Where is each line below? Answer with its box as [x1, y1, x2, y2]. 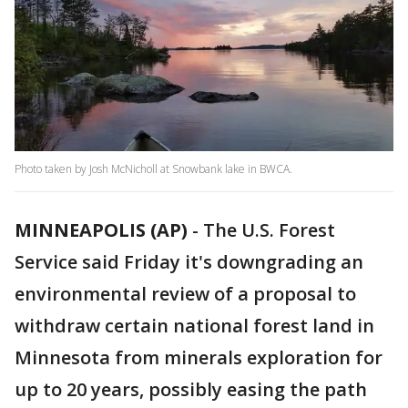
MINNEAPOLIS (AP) [15, 218, 188, 243]
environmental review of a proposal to [15, 281, 356, 307]
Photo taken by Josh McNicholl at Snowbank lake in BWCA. [15, 161, 292, 178]
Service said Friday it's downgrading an [15, 250, 363, 275]
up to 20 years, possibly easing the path [15, 377, 367, 403]
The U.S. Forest [203, 218, 335, 243]
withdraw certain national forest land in [15, 313, 374, 339]
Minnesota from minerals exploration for [15, 345, 382, 371]
